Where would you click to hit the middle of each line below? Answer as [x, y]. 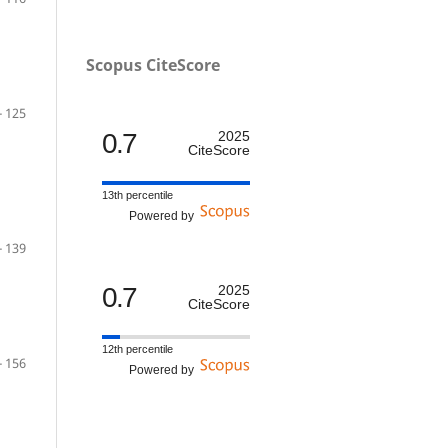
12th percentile [137, 348]
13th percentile [137, 194]
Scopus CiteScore [153, 64]
